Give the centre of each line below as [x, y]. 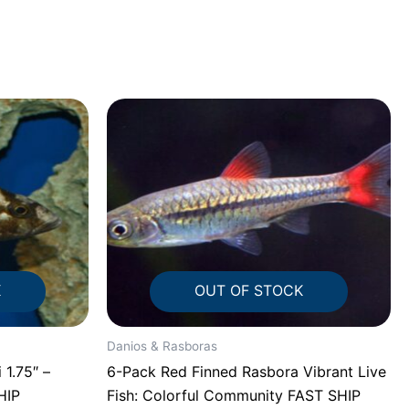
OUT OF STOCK [249, 290]
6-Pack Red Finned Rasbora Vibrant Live [246, 372]
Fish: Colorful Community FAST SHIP [234, 396]
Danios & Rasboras [162, 346]
